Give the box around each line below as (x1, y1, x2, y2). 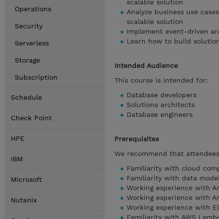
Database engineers (127, 110, 193, 118)
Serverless (15, 39, 49, 47)
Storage (15, 56, 40, 64)
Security (15, 22, 43, 30)
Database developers (127, 91, 197, 99)
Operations (15, 5, 51, 13)
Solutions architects (127, 101, 195, 109)
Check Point (11, 114, 52, 122)
